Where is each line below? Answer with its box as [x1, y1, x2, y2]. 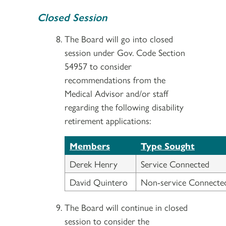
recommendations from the [65, 73, 165, 86]
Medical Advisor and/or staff [65, 86, 168, 99]
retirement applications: [65, 114, 151, 127]
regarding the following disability [65, 100, 184, 113]
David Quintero [70, 175, 128, 188]
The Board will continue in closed [65, 200, 188, 213]
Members [70, 139, 110, 152]
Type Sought [141, 139, 195, 152]
